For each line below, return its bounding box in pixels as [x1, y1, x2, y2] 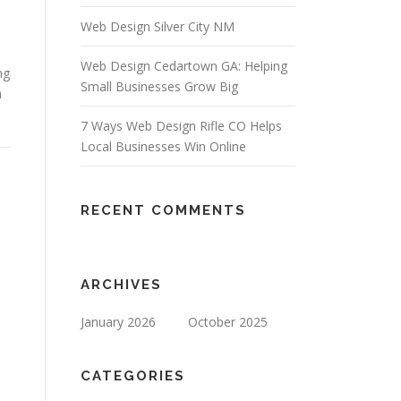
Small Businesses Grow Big [81, 78, 238, 95]
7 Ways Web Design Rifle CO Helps [81, 117, 282, 134]
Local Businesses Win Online [81, 138, 246, 155]
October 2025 [188, 313, 268, 330]
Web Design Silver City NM [81, 18, 235, 35]
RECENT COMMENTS [81, 202, 246, 218]
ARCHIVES [81, 277, 162, 293]
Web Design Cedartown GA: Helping [81, 57, 287, 74]
